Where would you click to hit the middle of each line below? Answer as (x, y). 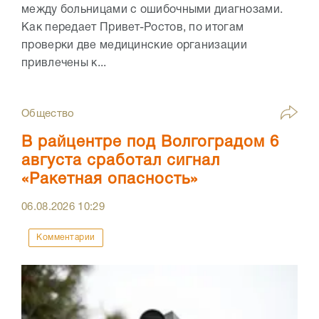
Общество (48, 114)
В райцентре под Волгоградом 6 (150, 143)
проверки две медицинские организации (134, 46)
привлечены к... (64, 64)
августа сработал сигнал (121, 161)
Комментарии (66, 238)
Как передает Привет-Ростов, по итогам (133, 28)
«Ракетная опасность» (110, 180)
